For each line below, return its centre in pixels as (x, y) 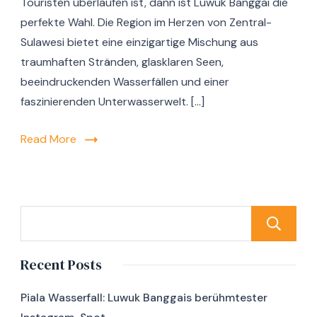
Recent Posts (61, 265)
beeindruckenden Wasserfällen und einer (125, 82)
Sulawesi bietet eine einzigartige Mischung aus (139, 42)
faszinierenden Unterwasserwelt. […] (113, 102)
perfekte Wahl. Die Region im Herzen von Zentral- (146, 23)
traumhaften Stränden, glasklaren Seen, (122, 62)
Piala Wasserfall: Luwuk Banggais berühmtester (144, 298)
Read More (48, 139)
